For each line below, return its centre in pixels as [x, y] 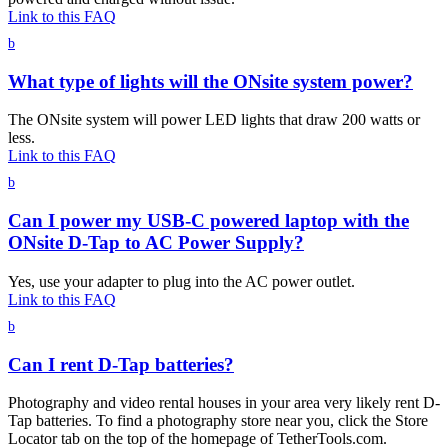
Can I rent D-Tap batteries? [121, 364]
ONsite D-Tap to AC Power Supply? [156, 243]
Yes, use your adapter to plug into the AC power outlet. [181, 281]
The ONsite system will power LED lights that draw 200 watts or [214, 120]
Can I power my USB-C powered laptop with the [208, 221]
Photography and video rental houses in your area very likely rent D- [224, 403]
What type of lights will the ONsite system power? [210, 81]
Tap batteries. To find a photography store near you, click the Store [218, 421]
